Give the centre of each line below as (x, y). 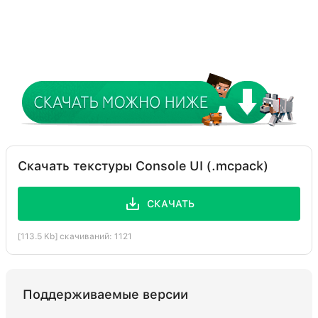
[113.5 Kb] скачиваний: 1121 (75, 237)
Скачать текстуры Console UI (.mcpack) (143, 166)
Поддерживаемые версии (105, 295)
